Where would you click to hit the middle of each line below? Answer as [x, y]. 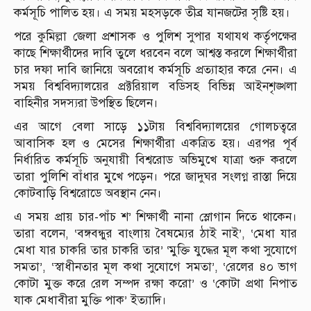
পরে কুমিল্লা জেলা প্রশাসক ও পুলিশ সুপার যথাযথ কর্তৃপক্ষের [155, 37]
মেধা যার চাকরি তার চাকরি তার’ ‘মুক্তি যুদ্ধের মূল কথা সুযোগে [155, 251]
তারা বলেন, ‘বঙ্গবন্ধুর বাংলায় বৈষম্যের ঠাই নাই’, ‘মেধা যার [155, 234]
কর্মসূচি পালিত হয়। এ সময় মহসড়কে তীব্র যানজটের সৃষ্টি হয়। [152, 13]
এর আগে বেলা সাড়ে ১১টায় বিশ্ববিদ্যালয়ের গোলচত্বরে [155, 127]
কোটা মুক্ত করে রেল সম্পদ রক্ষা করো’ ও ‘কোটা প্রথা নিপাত [155, 284]
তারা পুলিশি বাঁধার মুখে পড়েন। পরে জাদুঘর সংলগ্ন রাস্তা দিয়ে [155, 177]
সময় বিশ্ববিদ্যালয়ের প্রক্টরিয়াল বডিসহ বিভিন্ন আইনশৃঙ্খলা [155, 87]
